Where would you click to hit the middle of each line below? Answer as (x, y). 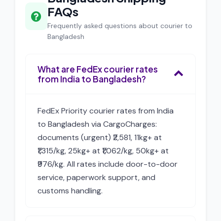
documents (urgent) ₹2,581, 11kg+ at (100, 137)
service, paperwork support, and (96, 177)
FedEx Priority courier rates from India (106, 111)
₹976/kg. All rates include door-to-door (108, 164)
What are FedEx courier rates (98, 69)
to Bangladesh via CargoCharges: (97, 124)
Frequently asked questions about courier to (120, 26)
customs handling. (70, 191)
